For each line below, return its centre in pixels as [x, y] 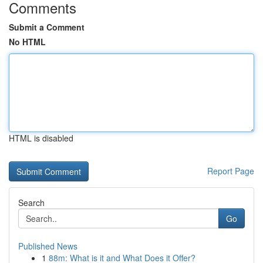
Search [31, 203]
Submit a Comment [47, 27]
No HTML [27, 42]
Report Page [231, 171]
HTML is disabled [41, 138]
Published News [48, 246]
